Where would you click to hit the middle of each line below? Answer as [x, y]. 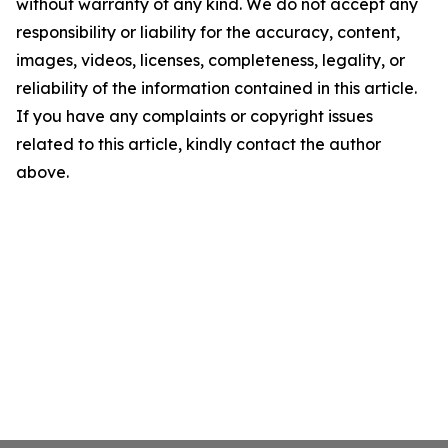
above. [42, 172]
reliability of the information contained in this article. [216, 88]
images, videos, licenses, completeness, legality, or [210, 60]
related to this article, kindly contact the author [198, 144]
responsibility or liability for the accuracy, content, [208, 32]
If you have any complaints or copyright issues [194, 116]
